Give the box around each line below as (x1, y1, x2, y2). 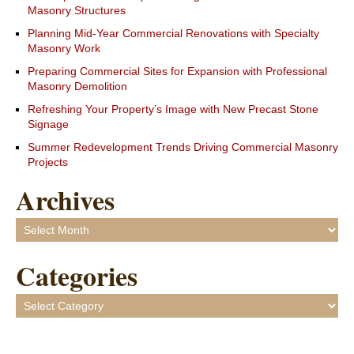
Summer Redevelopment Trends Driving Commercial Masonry (28, 141, 338, 154)
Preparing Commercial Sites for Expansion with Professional (28, 65, 327, 78)
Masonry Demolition (28, 80, 127, 93)
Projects (28, 156, 68, 169)
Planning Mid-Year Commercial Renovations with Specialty (28, 27, 319, 40)
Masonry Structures (28, 4, 126, 17)
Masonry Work (28, 42, 100, 55)
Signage (28, 118, 69, 131)
